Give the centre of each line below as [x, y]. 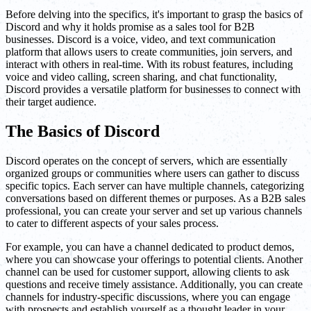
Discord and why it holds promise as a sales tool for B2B [130, 27]
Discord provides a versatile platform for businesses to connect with [153, 90]
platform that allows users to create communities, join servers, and [149, 52]
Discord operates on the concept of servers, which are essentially [146, 161]
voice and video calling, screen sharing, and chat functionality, [141, 77]
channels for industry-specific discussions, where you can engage [148, 297]
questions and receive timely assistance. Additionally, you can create [154, 285]
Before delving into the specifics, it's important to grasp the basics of [154, 15]
